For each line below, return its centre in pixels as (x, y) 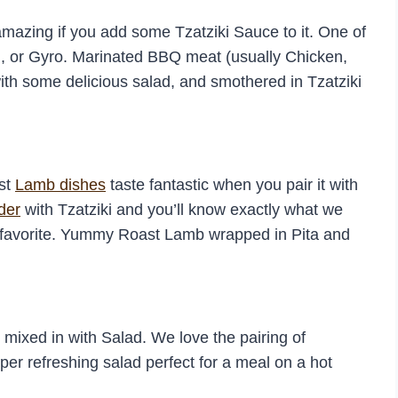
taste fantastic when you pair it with (232, 184)
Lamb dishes (60, 184)
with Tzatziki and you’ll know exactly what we (182, 209)
